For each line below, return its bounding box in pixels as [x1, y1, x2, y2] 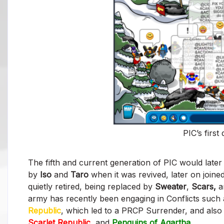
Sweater [155, 181, 186, 191]
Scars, [191, 181, 216, 191]
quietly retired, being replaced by [28, 181, 155, 191]
